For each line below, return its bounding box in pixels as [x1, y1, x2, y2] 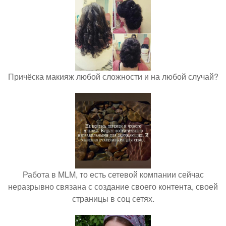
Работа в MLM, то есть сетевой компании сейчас [22, 168, 204, 180]
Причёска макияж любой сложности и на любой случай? [8, 71, 218, 82]
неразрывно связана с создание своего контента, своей [8, 181, 218, 192]
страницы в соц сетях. [72, 193, 154, 204]
